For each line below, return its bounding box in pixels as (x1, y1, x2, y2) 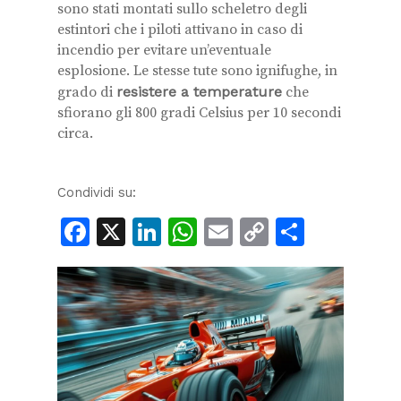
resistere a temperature (116, 82, 282, 100)
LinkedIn (161, 213, 276, 250)
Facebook (90, 213, 210, 250)
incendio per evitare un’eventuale (57, 40, 271, 59)
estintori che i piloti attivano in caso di (57, 20, 303, 38)
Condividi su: (57, 183, 136, 200)
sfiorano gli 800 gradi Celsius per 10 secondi (57, 103, 341, 122)
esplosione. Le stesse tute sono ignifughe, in (57, 61, 337, 80)
